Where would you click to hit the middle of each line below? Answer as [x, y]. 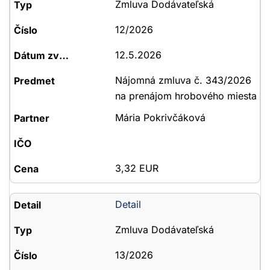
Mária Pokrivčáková [160, 118]
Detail [128, 204]
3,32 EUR [137, 168]
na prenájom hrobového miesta [186, 96]
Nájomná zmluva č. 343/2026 [183, 80]
